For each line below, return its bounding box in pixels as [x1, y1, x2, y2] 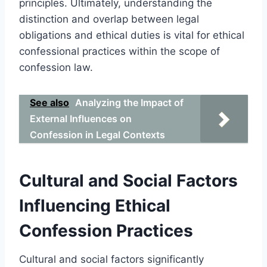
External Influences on [30, 112, 132, 125]
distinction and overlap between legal [19, 13, 199, 25]
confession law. [19, 61, 93, 73]
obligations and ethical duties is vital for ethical [19, 29, 244, 41]
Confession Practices [19, 220, 193, 241]
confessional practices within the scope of [19, 45, 220, 57]
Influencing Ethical [19, 195, 170, 216]
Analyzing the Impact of [75, 96, 184, 108]
